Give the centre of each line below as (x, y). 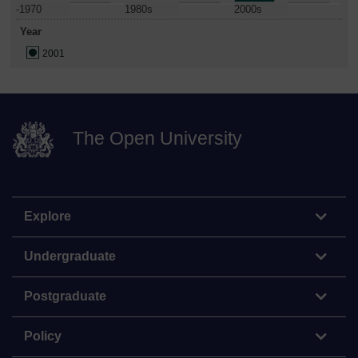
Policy (43, 336)
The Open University (157, 139)
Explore (48, 216)
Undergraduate (70, 256)
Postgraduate (65, 296)
